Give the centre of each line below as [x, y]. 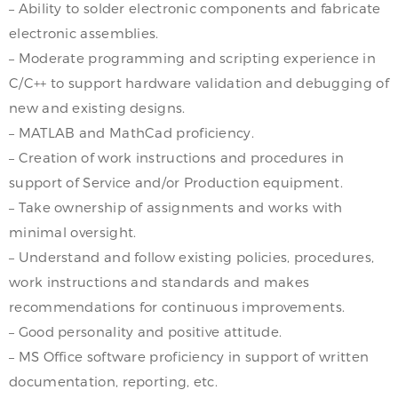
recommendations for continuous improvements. [177, 306]
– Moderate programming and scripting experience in [192, 57]
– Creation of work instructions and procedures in [177, 157]
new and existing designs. [97, 107]
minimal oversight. [73, 231]
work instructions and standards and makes [159, 281]
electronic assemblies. [84, 32]
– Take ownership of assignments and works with [176, 207]
